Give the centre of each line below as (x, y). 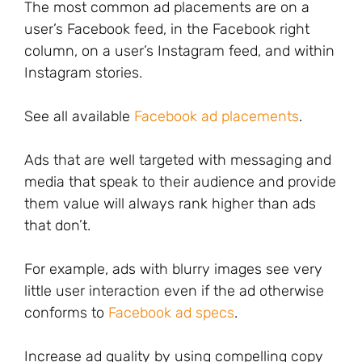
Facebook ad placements (217, 116)
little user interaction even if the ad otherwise (174, 291)
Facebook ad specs (171, 313)
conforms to (66, 313)
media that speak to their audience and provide (180, 182)
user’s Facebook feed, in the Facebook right (167, 29)
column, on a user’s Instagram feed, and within (179, 51)
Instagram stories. (83, 73)
